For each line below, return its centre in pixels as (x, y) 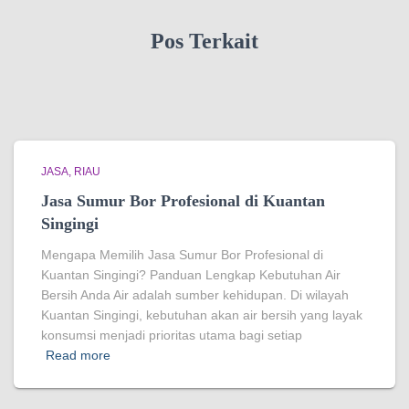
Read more (78, 355)
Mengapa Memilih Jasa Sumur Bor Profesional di (182, 255)
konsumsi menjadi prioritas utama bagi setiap (172, 335)
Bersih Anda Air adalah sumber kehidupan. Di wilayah (195, 295)
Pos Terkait (204, 41)
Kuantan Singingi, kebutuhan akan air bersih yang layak (202, 315)
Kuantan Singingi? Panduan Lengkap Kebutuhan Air (191, 275)
